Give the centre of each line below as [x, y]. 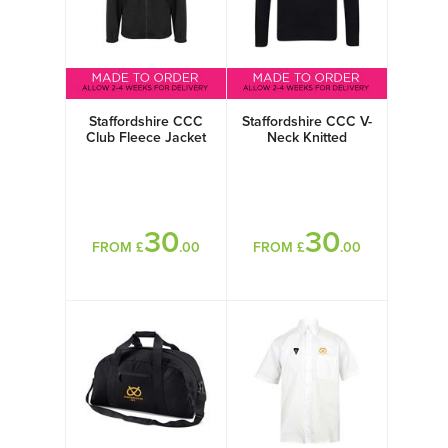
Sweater [307, 153]
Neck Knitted [307, 137]
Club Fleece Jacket [146, 137]
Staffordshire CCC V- [307, 121]
